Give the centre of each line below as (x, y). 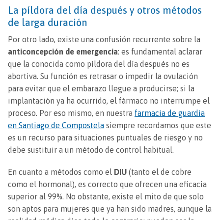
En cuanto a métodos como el (61, 172)
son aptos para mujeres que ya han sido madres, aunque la (110, 209)
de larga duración (48, 22)
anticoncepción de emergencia (63, 52)
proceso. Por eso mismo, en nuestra (71, 113)
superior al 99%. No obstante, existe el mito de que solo (106, 197)
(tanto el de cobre (159, 172)
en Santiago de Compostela (56, 125)
